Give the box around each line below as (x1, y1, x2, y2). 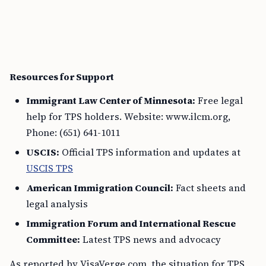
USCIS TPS (26, 161, 73, 175)
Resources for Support (9, 70, 114, 83)
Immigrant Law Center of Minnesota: (26, 94, 195, 107)
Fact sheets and (173, 181, 246, 194)
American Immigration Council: (26, 181, 173, 194)
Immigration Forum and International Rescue (26, 217, 236, 230)
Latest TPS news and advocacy (80, 233, 221, 246)
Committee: (26, 233, 80, 246)
